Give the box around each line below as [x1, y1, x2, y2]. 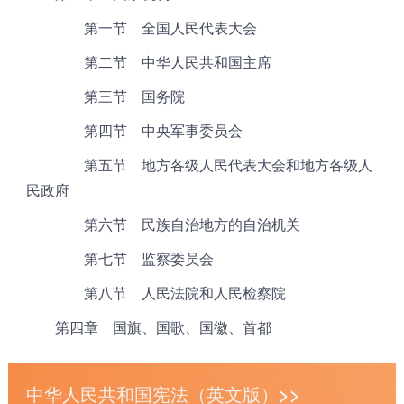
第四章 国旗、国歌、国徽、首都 [25, 317, 271, 338]
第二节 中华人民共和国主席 [25, 51, 271, 73]
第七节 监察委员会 [25, 248, 214, 270]
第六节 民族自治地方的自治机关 [25, 214, 300, 235]
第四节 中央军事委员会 [25, 120, 243, 142]
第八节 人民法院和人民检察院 [25, 282, 286, 304]
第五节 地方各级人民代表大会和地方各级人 [25, 154, 372, 176]
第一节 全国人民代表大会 [25, 17, 257, 39]
